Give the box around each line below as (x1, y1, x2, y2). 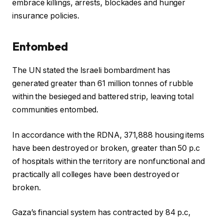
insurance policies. (12, 11, 79, 20)
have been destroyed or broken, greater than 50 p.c (12, 143, 200, 153)
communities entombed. (12, 105, 99, 115)
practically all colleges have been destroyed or (12, 169, 180, 179)
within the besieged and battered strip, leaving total (12, 92, 194, 102)
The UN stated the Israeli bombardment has (12, 66, 170, 75)
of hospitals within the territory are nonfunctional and (12, 156, 205, 166)
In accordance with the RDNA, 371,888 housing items (12, 130, 205, 140)
